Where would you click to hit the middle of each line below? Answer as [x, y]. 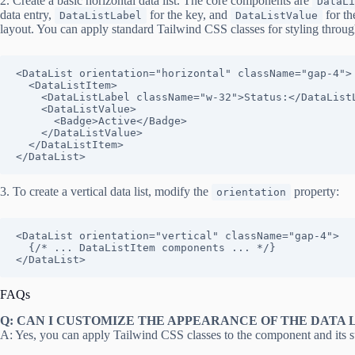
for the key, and [189, 15]
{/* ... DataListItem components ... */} [22, 248]
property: [315, 192]
